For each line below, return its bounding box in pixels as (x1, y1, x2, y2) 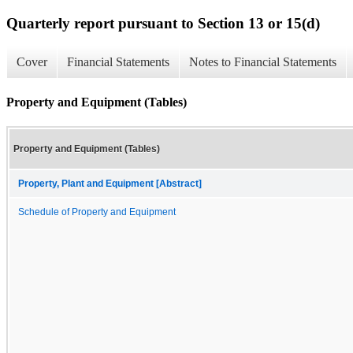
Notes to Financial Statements (189, 55, 336, 69)
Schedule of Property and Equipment (18, 206, 176, 217)
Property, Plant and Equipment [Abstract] (18, 178, 202, 188)
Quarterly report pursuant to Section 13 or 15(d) (6, 14, 320, 32)
